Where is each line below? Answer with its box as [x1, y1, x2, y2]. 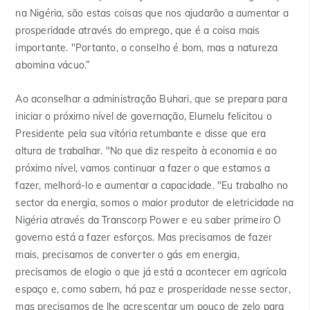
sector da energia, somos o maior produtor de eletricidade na [15, 197, 294, 210]
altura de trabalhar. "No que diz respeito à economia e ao [15, 145, 277, 158]
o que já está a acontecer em [111, 266, 251, 279]
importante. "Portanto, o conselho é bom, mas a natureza [15, 42, 278, 55]
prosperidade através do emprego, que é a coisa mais [15, 24, 260, 37]
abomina [15, 59, 57, 72]
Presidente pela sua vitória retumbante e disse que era [15, 127, 266, 140]
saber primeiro [205, 214, 271, 227]
